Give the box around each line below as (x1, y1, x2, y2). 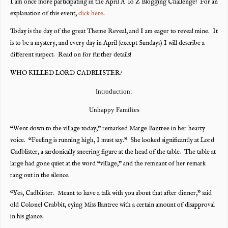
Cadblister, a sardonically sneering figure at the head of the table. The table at (10, 148, 216, 156)
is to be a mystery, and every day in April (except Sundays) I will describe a (10, 39, 205, 48)
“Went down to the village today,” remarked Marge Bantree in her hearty (10, 124, 205, 133)
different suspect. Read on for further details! (10, 51, 131, 60)
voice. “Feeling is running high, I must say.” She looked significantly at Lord (10, 136, 214, 145)
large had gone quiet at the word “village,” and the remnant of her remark (10, 159, 206, 168)
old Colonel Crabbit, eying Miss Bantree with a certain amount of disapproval (10, 201, 215, 210)
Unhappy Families (89, 106, 139, 114)
